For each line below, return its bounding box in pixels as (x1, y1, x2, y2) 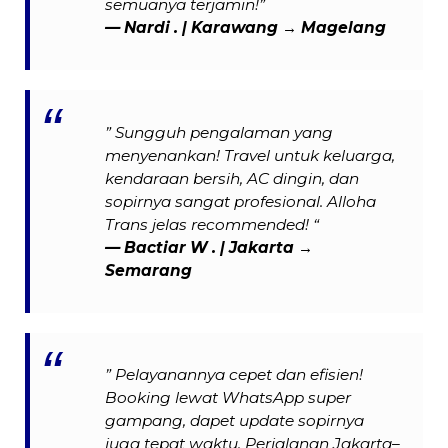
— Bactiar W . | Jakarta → (105, 237, 314, 257)
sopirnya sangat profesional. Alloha (105, 191, 377, 211)
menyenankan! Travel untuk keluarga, (105, 145, 396, 165)
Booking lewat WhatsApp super (105, 388, 352, 408)
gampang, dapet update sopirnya (105, 411, 365, 431)
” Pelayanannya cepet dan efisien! (105, 365, 364, 385)
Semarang (105, 260, 193, 280)
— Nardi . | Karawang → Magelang (105, 18, 387, 38)
